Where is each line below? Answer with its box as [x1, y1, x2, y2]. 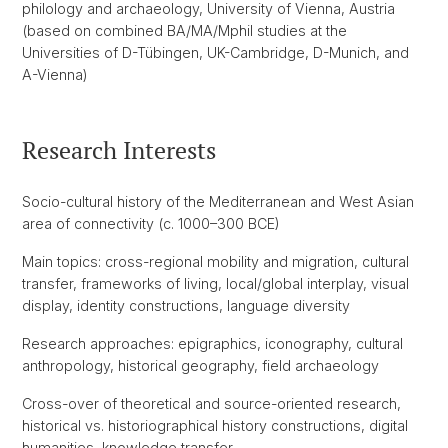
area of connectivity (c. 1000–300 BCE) [22, 215, 280, 232]
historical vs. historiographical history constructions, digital [22, 417, 408, 434]
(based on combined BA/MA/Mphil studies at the [22, 22, 347, 39]
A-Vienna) [22, 66, 88, 83]
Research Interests [22, 134, 216, 166]
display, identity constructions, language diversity [22, 297, 350, 314]
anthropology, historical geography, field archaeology [22, 357, 379, 374]
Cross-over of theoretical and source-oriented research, [22, 395, 401, 412]
